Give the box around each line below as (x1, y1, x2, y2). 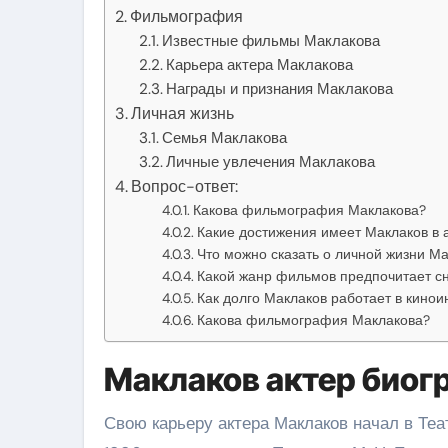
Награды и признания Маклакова (166, 78, 394, 99)
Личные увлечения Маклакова (166, 151, 376, 172)
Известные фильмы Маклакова (162, 30, 381, 51)
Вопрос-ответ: (131, 175, 239, 197)
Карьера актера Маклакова (166, 54, 354, 75)
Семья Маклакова (162, 127, 288, 148)
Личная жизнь (131, 102, 235, 124)
